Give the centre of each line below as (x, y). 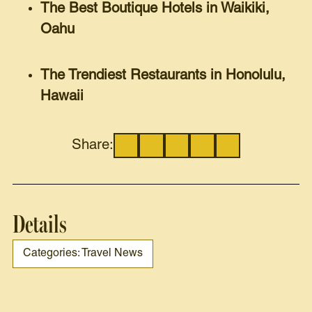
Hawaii (62, 97)
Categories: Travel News (83, 254)
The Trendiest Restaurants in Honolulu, (163, 76)
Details (40, 225)
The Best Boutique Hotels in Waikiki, (155, 8)
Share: (92, 146)
